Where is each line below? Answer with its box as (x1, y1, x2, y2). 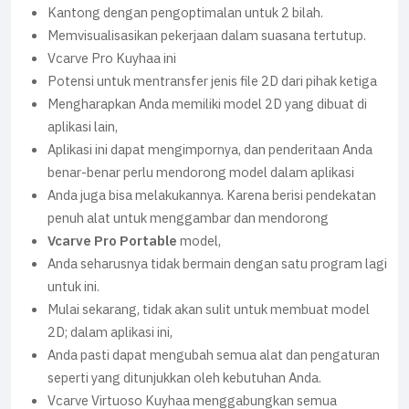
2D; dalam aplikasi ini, (47, 322, 173, 342)
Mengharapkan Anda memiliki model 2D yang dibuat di (47, 94, 367, 114)
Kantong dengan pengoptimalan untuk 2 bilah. (47, 3, 323, 23)
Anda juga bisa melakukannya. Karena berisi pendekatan (47, 185, 376, 205)
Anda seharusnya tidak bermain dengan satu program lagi (47, 254, 387, 274)
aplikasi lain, (47, 117, 118, 137)
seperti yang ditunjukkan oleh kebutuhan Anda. (47, 368, 321, 388)
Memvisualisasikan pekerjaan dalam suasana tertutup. (47, 26, 366, 46)
